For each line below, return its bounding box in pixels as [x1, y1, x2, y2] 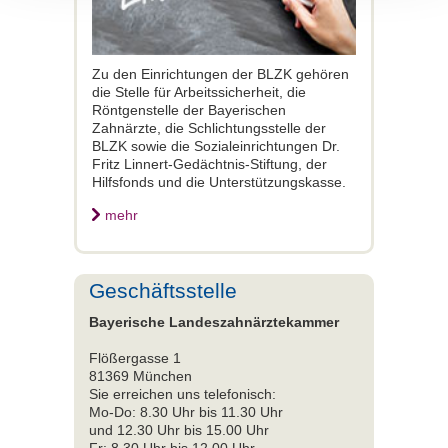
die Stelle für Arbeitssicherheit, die [92, 83, 306, 100]
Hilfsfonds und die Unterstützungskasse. [92, 173, 346, 190]
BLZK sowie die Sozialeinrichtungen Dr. [92, 137, 340, 154]
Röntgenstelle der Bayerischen [92, 101, 286, 118]
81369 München [89, 367, 192, 384]
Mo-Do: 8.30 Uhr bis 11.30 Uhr [89, 403, 283, 420]
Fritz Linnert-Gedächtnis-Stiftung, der [92, 155, 327, 172]
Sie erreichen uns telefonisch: [89, 385, 276, 402]
